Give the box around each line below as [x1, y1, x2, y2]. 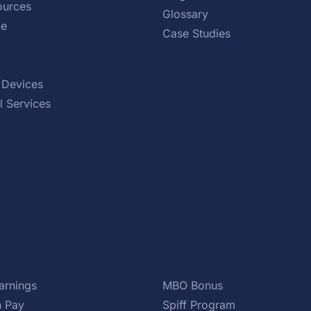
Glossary [162, 7, 208, 22]
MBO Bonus [162, 278, 223, 293]
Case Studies [162, 26, 230, 41]
